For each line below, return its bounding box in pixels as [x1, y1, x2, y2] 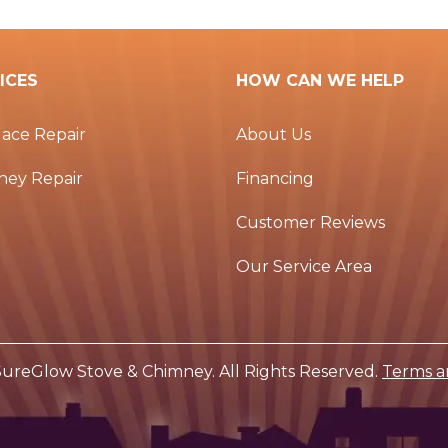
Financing [236, 169, 314, 189]
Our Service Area [236, 257, 372, 277]
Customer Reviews [236, 213, 385, 233]
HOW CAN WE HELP [236, 71, 404, 91]
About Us [236, 125, 311, 145]
